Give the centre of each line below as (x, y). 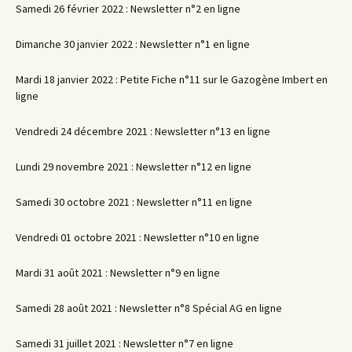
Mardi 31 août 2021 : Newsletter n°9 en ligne (118, 273)
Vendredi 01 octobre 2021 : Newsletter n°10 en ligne (137, 238)
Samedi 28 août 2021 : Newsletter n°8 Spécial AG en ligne (149, 308)
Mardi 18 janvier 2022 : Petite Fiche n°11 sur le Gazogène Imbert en (172, 80)
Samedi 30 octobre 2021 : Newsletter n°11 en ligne (134, 202)
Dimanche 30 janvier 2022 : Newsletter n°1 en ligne (133, 44)
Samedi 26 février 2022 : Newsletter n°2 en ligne (128, 9)
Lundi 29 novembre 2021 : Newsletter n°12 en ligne (134, 167)
